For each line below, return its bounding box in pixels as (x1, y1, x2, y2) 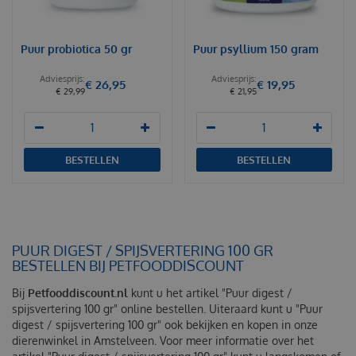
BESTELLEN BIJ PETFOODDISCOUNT (12, 256, 244, 274)
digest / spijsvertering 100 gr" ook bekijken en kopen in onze (12, 317, 318, 331)
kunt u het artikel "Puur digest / (128, 285, 292, 300)
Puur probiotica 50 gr (21, 41, 132, 56)
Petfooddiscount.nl (28, 285, 128, 300)
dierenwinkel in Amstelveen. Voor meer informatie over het (12, 333, 314, 347)
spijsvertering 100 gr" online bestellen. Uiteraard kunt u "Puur (12, 301, 323, 315)
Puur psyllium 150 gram (192, 41, 319, 56)
